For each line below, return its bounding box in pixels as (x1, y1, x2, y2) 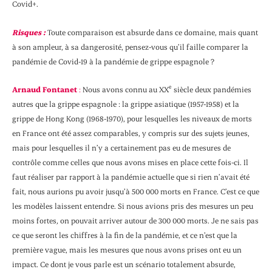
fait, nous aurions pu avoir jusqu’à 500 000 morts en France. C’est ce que (12, 186, 259, 197)
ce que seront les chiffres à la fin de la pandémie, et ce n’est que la (12, 230, 237, 240)
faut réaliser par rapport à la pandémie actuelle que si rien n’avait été (12, 172, 250, 182)
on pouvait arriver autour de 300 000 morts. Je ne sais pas (58, 216, 259, 226)
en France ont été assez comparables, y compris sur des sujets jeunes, (12, 128, 250, 138)
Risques (12, 27, 41, 37)
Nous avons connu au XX (81, 84, 169, 95)
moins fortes (12, 216, 56, 226)
